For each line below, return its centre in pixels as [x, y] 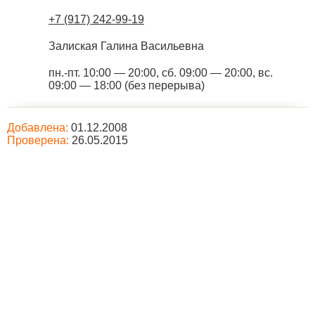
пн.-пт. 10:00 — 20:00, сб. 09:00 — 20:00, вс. [161, 73]
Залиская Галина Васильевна [126, 46]
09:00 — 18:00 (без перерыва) [127, 85]
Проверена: [38, 140]
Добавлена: [38, 128]
